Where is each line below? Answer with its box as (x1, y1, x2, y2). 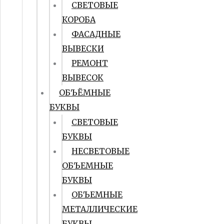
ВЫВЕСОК (62, 72, 103, 82)
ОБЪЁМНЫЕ (59, 87, 110, 97)
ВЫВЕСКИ (62, 43, 104, 53)
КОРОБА (62, 14, 95, 24)
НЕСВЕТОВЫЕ (71, 146, 129, 156)
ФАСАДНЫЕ (71, 29, 120, 39)
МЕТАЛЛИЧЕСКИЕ (62, 204, 137, 214)
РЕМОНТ (71, 58, 108, 68)
